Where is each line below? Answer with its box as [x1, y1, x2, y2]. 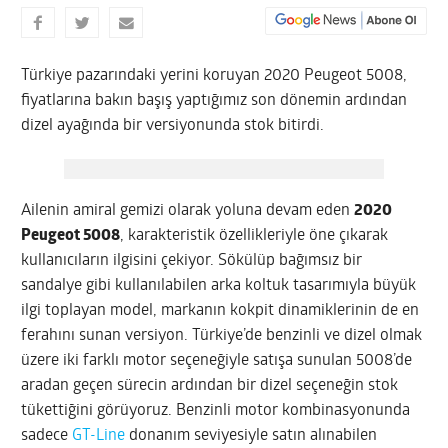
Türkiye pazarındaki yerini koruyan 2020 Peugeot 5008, [21, 67, 408, 84]
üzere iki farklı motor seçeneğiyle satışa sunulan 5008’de [21, 352, 413, 369]
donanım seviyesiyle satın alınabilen [125, 427, 378, 444]
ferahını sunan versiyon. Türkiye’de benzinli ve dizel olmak [21, 327, 423, 344]
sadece [21, 427, 73, 444]
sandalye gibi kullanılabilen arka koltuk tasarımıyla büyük [21, 277, 417, 294]
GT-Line [72, 427, 126, 444]
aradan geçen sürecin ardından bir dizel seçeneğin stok [21, 377, 399, 394]
